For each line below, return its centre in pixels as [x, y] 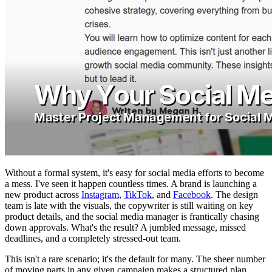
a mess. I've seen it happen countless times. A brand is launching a [131, 183]
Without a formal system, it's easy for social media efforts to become [134, 172]
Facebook [192, 194]
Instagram [100, 194]
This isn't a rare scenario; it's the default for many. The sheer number [135, 259]
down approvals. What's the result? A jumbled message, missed [125, 227]
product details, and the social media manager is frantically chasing [132, 216]
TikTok [138, 194]
